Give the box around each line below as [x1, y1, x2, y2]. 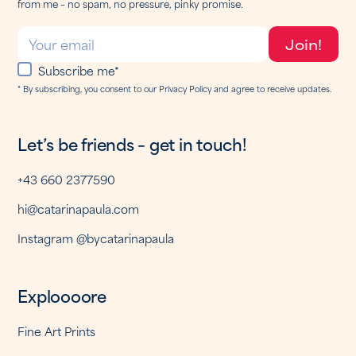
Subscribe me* [38, 61, 120, 80]
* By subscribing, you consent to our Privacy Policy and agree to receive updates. [17, 82, 332, 95]
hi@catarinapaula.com [17, 199, 140, 219]
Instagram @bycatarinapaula [17, 229, 175, 248]
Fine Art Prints [17, 322, 96, 341]
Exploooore [17, 282, 106, 309]
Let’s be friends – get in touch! [17, 130, 246, 157]
